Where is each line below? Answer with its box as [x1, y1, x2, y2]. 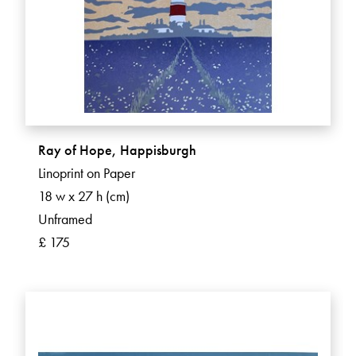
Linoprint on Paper [38, 164, 135, 183]
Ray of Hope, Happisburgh [38, 141, 196, 160]
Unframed [38, 210, 92, 229]
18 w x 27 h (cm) [38, 187, 130, 206]
